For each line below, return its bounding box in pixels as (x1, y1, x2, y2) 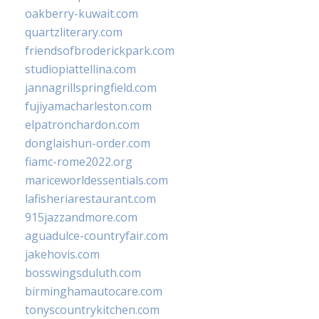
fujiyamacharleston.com (25, 98, 152, 115)
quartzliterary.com (25, 24, 122, 41)
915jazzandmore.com (25, 209, 137, 226)
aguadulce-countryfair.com (25, 228, 168, 244)
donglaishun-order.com (25, 135, 150, 152)
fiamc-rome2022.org (25, 154, 132, 170)
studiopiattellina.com (25, 61, 136, 78)
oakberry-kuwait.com (25, 6, 138, 22)
